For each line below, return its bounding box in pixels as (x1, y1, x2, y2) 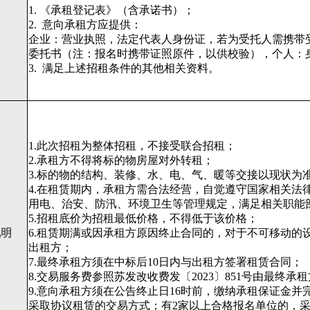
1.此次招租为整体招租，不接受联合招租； (28, 140, 236, 152)
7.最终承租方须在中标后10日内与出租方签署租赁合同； (28, 256, 302, 268)
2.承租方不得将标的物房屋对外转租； (28, 154, 214, 166)
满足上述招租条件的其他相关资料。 (42, 62, 219, 74)
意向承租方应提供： (42, 19, 142, 30)
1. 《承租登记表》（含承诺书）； (28, 4, 194, 16)
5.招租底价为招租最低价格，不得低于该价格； (28, 212, 258, 224)
